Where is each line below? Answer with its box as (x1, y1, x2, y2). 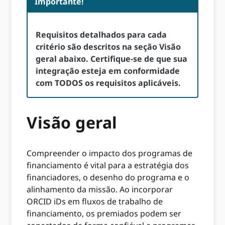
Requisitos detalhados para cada (36, 29, 167, 41)
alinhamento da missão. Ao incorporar (27, 183, 173, 195)
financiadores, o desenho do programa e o (27, 171, 190, 183)
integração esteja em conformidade (36, 65, 180, 77)
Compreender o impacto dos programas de (27, 147, 193, 159)
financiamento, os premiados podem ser (27, 207, 182, 219)
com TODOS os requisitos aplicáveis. (36, 77, 181, 89)
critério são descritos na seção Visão (36, 41, 181, 53)
